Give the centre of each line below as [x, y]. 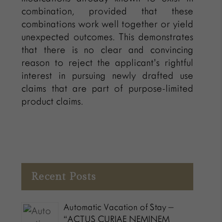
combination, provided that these [107, 11]
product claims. [53, 101]
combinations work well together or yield [107, 24]
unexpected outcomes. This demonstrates [107, 37]
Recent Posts [64, 177]
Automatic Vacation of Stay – [119, 207]
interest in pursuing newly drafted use [107, 75]
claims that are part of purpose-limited [107, 88]
